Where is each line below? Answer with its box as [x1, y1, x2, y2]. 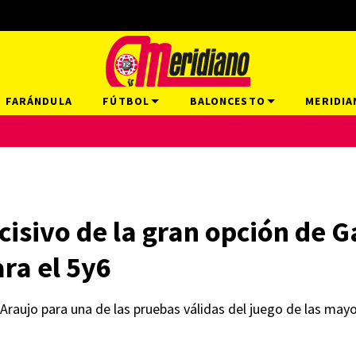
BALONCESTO [189, 94, 265, 108]
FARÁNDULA [5, 94, 72, 108]
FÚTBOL [103, 94, 150, 108]
